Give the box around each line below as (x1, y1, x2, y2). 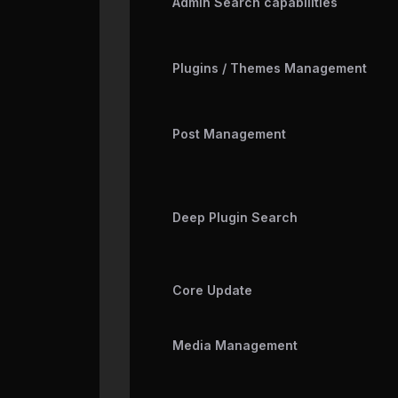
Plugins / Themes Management (172, 60, 367, 76)
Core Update (172, 283, 252, 298)
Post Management (172, 126, 286, 142)
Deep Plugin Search (172, 210, 298, 226)
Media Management (172, 338, 298, 354)
